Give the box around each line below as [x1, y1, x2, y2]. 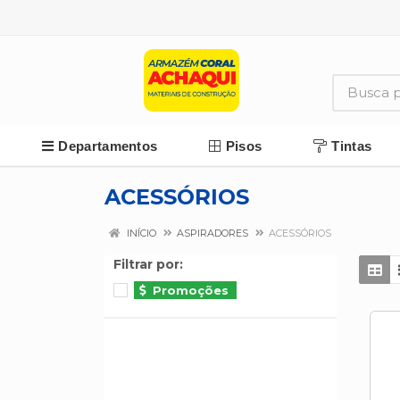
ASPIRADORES [177, 227, 248, 239]
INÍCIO [124, 227, 156, 239]
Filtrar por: [113, 256, 183, 272]
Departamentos [58, 137, 158, 154]
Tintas [331, 137, 372, 154]
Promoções [153, 283, 229, 297]
